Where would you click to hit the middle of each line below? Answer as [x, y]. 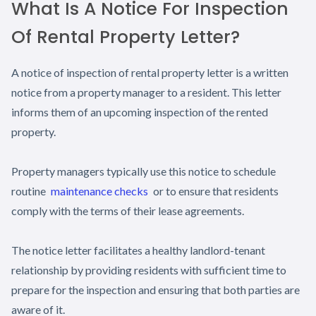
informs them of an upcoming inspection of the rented [140, 111]
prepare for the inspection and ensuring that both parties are [156, 289]
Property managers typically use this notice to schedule [144, 171]
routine [30, 190]
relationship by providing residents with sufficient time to [149, 269]
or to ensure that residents [215, 190]
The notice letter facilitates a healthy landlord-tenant [138, 250]
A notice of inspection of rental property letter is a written [150, 72]
